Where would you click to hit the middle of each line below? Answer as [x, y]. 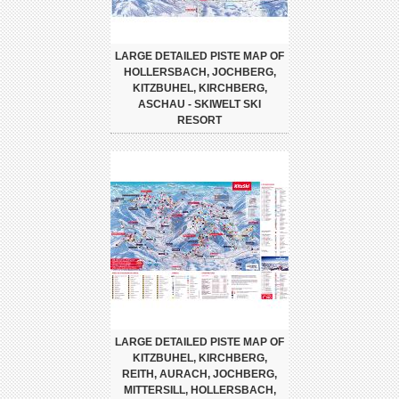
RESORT [199, 120]
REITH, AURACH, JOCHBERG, [199, 374]
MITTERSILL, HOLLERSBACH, [199, 390]
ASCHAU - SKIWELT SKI [199, 104]
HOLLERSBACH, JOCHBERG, [199, 72]
